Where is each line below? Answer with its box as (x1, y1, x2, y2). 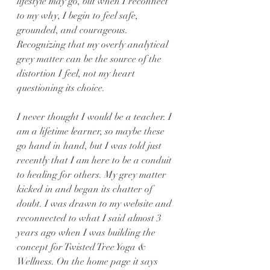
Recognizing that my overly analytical (17, 39, 171, 51)
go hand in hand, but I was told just (17, 140, 164, 152)
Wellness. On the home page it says (17, 256, 160, 268)
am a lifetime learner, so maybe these (17, 125, 167, 137)
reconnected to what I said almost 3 (17, 212, 164, 224)
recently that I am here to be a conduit (17, 154, 174, 166)
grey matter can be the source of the (17, 53, 164, 65)
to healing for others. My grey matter (17, 169, 169, 181)
